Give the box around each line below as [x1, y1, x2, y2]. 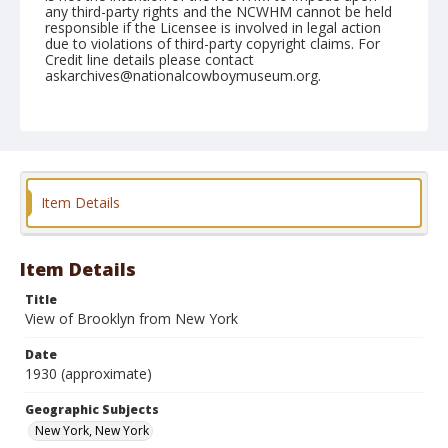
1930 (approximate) [25, 364, 152, 383]
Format [45, 162, 93, 179]
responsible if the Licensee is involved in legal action [45, 18, 381, 37]
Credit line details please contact [45, 50, 254, 69]
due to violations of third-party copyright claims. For [45, 34, 380, 53]
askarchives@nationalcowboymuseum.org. [45, 66, 321, 85]
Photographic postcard [55, 183, 187, 200]
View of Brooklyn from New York [25, 309, 238, 328]
